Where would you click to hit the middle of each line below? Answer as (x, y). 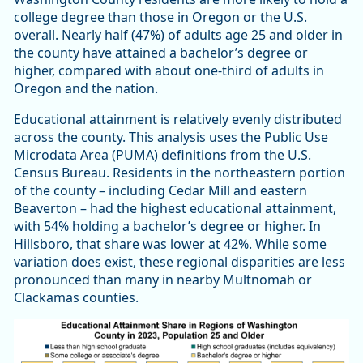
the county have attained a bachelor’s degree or (161, 53)
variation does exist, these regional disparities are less (179, 262)
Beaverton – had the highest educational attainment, (175, 209)
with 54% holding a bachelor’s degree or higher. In (167, 226)
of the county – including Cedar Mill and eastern (160, 191)
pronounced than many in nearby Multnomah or (163, 280)
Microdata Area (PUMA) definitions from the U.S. (162, 155)
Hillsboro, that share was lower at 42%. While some (170, 244)
